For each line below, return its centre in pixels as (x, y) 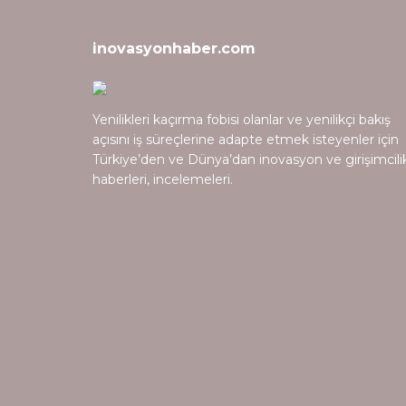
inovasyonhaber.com (174, 48)
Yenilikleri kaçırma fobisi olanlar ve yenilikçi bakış (242, 119)
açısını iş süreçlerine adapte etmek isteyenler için (246, 139)
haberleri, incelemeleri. (163, 179)
